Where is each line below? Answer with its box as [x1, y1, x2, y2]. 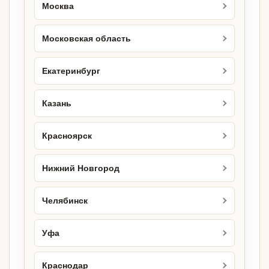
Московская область [42, 34, 131, 43]
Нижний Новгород [42, 163, 119, 173]
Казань [42, 98, 71, 108]
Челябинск [42, 196, 88, 205]
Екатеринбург [42, 66, 100, 76]
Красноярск [42, 131, 92, 141]
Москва [42, 1, 74, 11]
